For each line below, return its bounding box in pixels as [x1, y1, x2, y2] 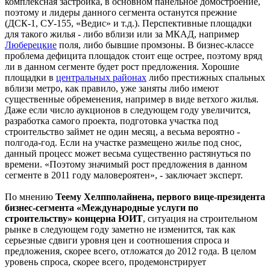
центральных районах [56, 72, 146, 83]
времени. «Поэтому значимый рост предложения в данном [5, 159, 247, 169]
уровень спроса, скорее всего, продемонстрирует [5, 256, 206, 267]
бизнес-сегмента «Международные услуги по [5, 202, 198, 213]
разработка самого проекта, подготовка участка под [5, 115, 218, 126]
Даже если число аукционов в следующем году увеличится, [5, 104, 251, 115]
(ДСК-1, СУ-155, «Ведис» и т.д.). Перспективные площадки [5, 17, 252, 28]
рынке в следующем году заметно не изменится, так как [5, 224, 236, 234]
